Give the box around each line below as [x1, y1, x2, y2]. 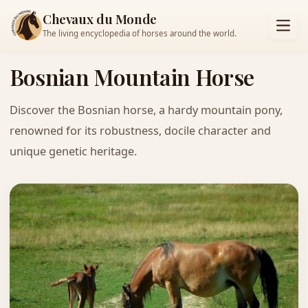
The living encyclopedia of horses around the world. [43, 28, 236, 39]
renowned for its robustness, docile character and [9, 122, 271, 138]
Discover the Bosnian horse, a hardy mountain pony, [9, 102, 283, 118]
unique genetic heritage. [9, 143, 137, 159]
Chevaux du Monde [43, 10, 157, 27]
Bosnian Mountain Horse [9, 61, 254, 91]
